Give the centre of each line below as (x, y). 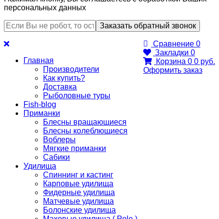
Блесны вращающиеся (85, 122)
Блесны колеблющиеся (85, 131)
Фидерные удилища (79, 193)
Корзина (171, 62)
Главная (39, 61)
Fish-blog (40, 105)
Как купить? (64, 78)
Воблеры (59, 140)
